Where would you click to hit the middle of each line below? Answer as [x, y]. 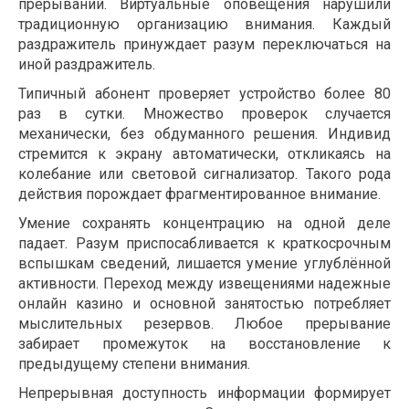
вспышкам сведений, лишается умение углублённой [204, 264]
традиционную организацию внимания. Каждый [204, 25]
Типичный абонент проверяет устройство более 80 [204, 94]
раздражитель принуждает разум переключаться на [204, 45]
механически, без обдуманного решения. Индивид [204, 134]
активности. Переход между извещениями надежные [204, 284]
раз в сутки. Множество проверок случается [204, 114]
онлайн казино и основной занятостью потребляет [204, 304]
